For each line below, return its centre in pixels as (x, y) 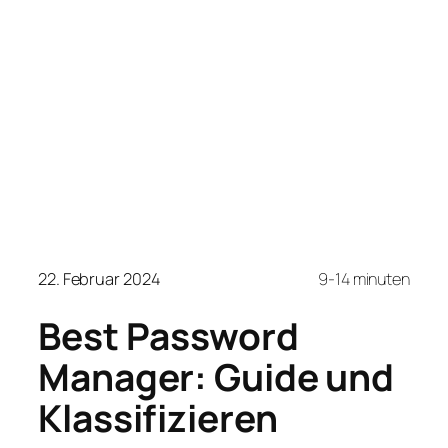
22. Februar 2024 (99, 279)
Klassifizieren (158, 418)
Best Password (168, 336)
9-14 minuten (364, 279)
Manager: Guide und (216, 377)
